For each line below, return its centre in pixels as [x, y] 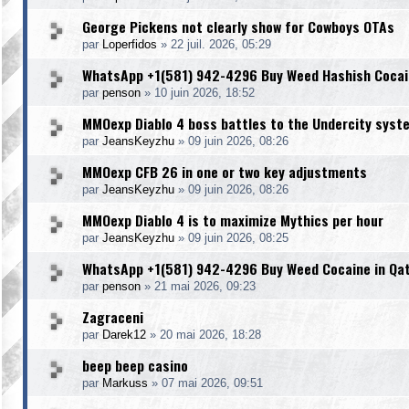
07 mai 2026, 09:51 [212, 383]
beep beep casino [135, 365]
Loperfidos [130, 44]
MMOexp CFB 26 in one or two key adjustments [225, 172]
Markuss [125, 383]
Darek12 [124, 335]
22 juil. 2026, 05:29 [221, 44]
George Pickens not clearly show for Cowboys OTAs [238, 26]
